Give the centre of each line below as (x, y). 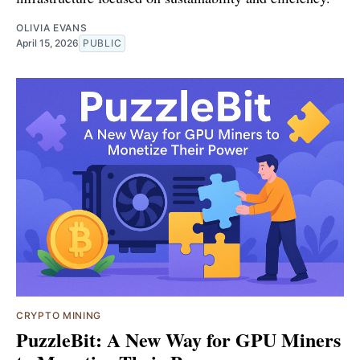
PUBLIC (102, 43)
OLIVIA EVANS (52, 27)
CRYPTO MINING (59, 315)
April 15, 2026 (47, 43)
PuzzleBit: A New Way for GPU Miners (178, 339)
